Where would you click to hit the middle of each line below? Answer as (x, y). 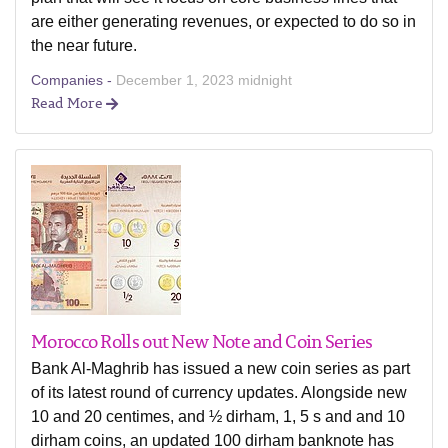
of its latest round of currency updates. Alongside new (219, 392)
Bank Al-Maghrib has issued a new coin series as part (220, 368)
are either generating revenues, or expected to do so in (223, 21)
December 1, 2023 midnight (204, 80)
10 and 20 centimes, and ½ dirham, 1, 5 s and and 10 (218, 416)
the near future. (84, 45)
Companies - (73, 80)
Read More (68, 102)
